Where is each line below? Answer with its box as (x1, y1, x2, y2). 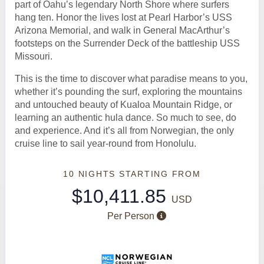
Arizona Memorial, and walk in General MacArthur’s (15, 25, 230, 35)
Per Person (107, 210, 155, 221)
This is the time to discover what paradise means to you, (15, 73, 247, 84)
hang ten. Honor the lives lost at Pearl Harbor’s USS (15, 12, 232, 22)
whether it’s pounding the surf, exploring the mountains (15, 86, 242, 97)
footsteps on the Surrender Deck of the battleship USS (15, 38, 240, 48)
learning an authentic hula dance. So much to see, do (15, 112, 236, 123)
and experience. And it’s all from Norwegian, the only (15, 125, 234, 136)
